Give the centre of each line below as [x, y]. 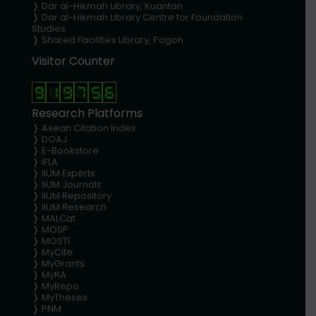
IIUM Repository [77, 195]
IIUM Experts [68, 173]
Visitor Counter [73, 61]
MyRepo [60, 286]
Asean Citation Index [89, 128]
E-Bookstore [70, 150]
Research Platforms [87, 113]
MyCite [57, 252]
